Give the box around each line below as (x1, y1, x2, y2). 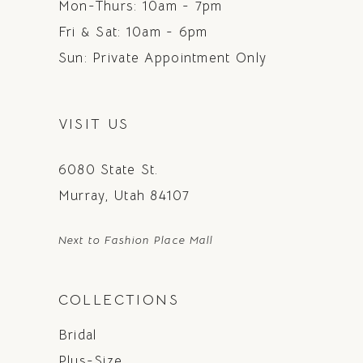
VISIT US (58, 115, 130, 134)
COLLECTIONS (58, 290, 179, 309)
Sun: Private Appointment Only (58, 49, 267, 67)
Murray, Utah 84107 (58, 186, 190, 204)
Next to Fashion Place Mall (58, 232, 214, 247)
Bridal (58, 327, 97, 344)
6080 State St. (58, 160, 159, 178)
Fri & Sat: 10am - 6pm (58, 23, 208, 41)
